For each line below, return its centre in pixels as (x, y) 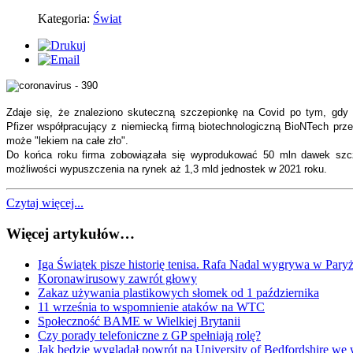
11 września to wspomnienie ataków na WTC (151, 307)
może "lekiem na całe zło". (67, 141)
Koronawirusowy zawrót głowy (117, 278)
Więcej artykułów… (71, 233)
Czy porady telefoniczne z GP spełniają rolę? (149, 335)
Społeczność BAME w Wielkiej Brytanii (139, 321)
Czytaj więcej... (45, 203)
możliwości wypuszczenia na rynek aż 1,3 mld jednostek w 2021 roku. (167, 169)
